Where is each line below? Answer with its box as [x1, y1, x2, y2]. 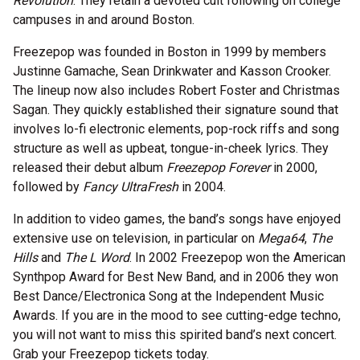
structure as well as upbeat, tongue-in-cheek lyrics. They [13, 141, 329, 156]
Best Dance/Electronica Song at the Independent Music [13, 288, 324, 304]
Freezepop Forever [166, 160, 273, 175]
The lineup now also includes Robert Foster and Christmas [13, 83, 340, 98]
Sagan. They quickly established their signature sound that [13, 102, 338, 117]
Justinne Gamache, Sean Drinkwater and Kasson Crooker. [13, 63, 331, 79]
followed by [13, 179, 83, 194]
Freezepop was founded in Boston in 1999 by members [13, 44, 326, 59]
